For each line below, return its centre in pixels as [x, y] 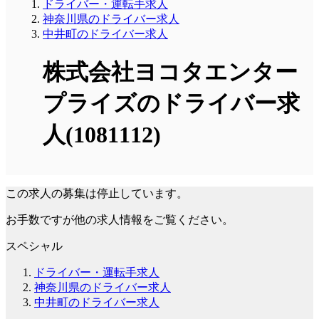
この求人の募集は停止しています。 [97, 193]
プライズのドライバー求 [171, 104]
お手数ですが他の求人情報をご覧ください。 [120, 219]
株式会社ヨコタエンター [170, 72]
